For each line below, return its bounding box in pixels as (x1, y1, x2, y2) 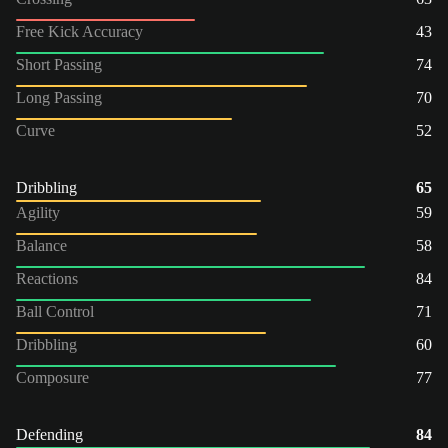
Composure (16, 368, 89, 386)
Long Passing (16, 88, 102, 106)
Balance (16, 236, 67, 254)
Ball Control (16, 302, 94, 320)
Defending (16, 425, 83, 443)
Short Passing (16, 55, 102, 73)
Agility (16, 203, 60, 221)
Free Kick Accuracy (16, 22, 143, 40)
